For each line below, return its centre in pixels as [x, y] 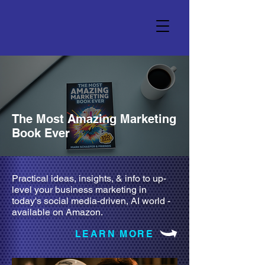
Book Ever [41, 133]
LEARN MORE [114, 234]
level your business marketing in [79, 190]
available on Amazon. [57, 212]
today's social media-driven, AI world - [91, 201]
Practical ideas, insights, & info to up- [89, 178]
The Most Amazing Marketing [94, 119]
